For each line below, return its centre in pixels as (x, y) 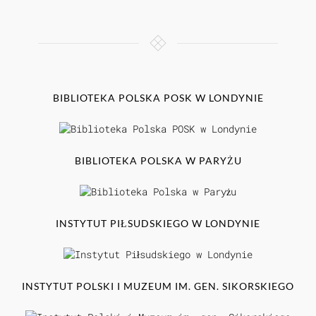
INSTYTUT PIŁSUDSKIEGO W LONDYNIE (158, 224)
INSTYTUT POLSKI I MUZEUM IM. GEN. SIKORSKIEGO (158, 286)
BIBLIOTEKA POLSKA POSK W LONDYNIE (158, 98)
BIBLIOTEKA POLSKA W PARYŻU (158, 161)
